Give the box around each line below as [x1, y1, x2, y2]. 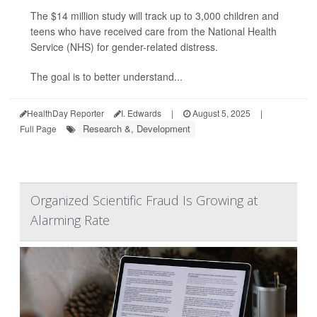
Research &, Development [83, 122, 190, 136]
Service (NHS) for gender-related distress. [30, 40, 218, 54]
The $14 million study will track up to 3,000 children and [30, 8, 279, 23]
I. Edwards [121, 107, 161, 120]
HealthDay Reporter [27, 107, 104, 120]
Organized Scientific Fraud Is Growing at [30, 192, 258, 209]
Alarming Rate [30, 212, 110, 229]
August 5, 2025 [190, 107, 250, 120]
